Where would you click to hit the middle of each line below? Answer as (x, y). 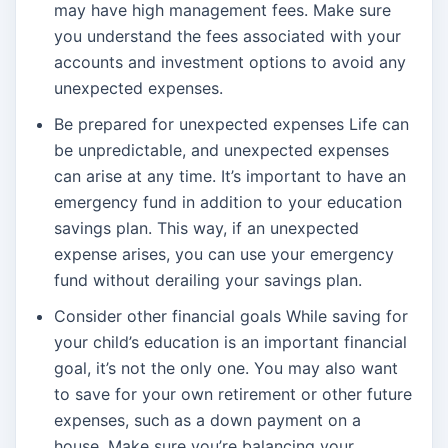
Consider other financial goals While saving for (231, 316)
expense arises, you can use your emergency (224, 254)
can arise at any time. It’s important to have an (230, 176)
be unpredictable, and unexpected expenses (221, 150)
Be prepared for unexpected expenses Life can (231, 124)
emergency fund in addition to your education (228, 202)
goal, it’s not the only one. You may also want (226, 368)
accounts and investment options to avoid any (230, 62)
